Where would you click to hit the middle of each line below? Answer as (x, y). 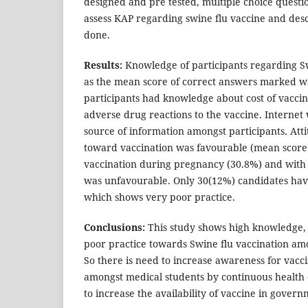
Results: (103, 65)
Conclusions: (114, 228)
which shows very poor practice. (159, 197)
